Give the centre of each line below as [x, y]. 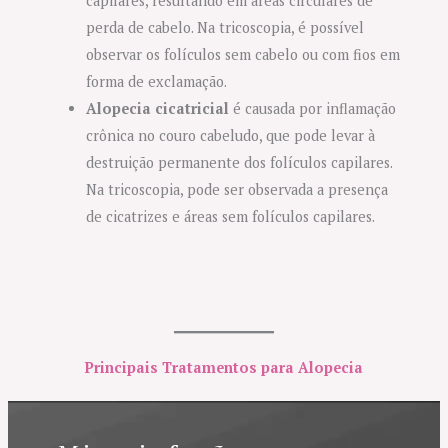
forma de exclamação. [157, 81]
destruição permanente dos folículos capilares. [239, 162]
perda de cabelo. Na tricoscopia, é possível [225, 27]
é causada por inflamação [313, 108]
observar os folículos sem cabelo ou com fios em [243, 54]
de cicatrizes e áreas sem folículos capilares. [231, 216]
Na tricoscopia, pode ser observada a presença [237, 189]
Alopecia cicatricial [158, 108]
